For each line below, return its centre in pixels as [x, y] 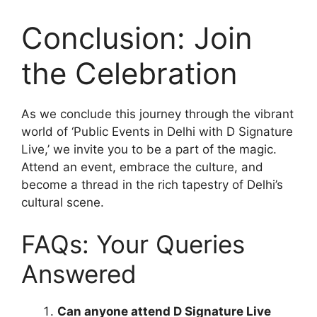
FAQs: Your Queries [133, 244]
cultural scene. [63, 202]
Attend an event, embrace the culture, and [142, 167]
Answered [79, 274]
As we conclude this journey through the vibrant [157, 114]
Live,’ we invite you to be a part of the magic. [149, 149]
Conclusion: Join [137, 38]
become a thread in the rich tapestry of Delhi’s [152, 184]
